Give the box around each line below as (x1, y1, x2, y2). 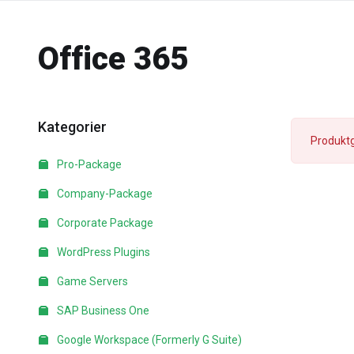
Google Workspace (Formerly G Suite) (55, 333, 242, 346)
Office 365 (38, 40, 188, 77)
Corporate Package (55, 217, 153, 229)
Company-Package (55, 187, 153, 200)
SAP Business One (55, 304, 149, 317)
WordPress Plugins (55, 246, 150, 258)
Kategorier (32, 119, 107, 135)
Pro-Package (55, 158, 122, 171)
